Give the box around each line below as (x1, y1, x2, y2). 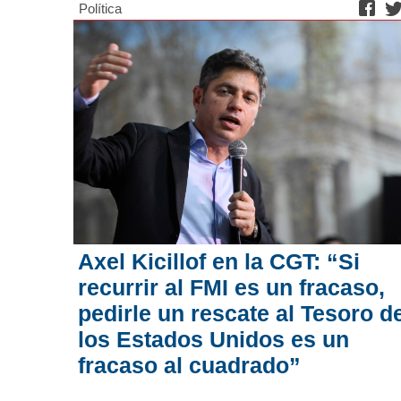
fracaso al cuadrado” (78, 353, 301, 379)
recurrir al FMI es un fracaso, (78, 275, 385, 301)
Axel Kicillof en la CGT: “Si (78, 249, 360, 275)
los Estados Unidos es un (78, 327, 349, 353)
